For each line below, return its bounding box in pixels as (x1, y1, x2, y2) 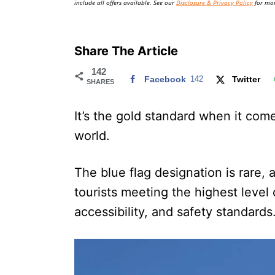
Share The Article (74, 43, 178, 58)
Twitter (232, 74, 261, 84)
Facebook (144, 74, 186, 84)
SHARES (87, 77, 114, 85)
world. (74, 128, 110, 143)
